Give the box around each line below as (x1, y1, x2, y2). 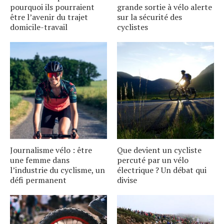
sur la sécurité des (117, 11, 182, 23)
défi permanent (10, 174, 66, 186)
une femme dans (10, 154, 69, 166)
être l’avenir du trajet (10, 11, 88, 23)
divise (117, 174, 137, 186)
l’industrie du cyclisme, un (10, 164, 105, 176)
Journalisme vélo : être (10, 144, 92, 156)
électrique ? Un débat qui (117, 164, 206, 176)
